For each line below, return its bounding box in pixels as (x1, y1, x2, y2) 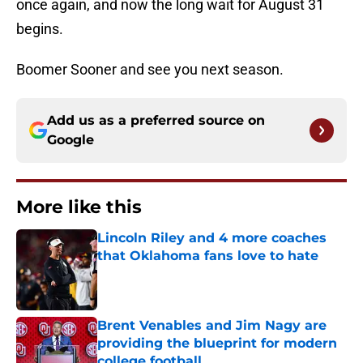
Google (47, 132, 94, 148)
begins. (16, 20, 63, 38)
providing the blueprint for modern (97, 335, 337, 352)
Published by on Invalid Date (96, 265, 237, 279)
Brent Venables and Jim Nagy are (97, 318, 327, 334)
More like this (16, 196, 142, 219)
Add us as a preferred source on (47, 113, 265, 129)
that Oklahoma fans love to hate (97, 248, 318, 264)
